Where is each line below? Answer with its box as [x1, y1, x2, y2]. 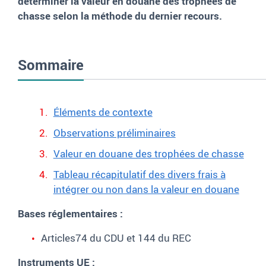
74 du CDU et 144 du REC [75, 231, 191, 245]
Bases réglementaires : [18, 207, 123, 221]
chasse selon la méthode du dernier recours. [18, 9, 222, 23]
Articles [41, 231, 75, 245]
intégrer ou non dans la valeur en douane [53, 182, 239, 197]
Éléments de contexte [53, 105, 153, 119]
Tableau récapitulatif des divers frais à [53, 167, 226, 182]
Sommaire [18, 55, 84, 75]
